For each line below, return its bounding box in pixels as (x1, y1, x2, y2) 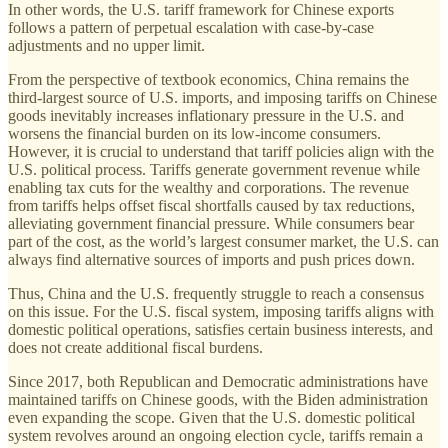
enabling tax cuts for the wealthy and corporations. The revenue (8, 179, 409, 197)
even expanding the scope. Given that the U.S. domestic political (8, 409, 415, 427)
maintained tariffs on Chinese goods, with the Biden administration (8, 391, 428, 409)
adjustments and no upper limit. (8, 37, 205, 55)
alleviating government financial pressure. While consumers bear (8, 215, 414, 233)
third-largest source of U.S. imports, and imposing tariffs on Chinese (8, 89, 437, 107)
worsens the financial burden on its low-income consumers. (8, 125, 381, 143)
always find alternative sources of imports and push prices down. (8, 251, 415, 269)
